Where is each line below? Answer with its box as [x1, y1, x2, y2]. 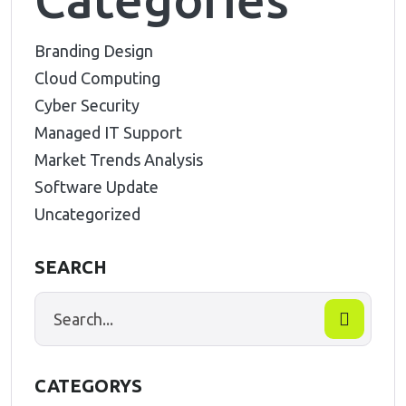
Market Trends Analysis [34, 150, 203, 169]
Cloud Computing [34, 69, 160, 87]
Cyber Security [34, 96, 140, 114]
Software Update [34, 178, 159, 196]
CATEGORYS [34, 375, 142, 396]
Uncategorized [34, 205, 140, 223]
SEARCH [34, 256, 107, 277]
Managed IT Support [34, 123, 182, 141]
